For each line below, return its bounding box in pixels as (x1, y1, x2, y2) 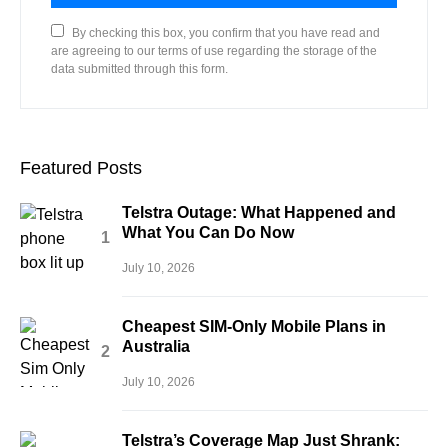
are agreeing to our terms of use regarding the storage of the (51, 44, 377, 58)
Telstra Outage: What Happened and (122, 204, 396, 221)
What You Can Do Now (122, 224, 294, 241)
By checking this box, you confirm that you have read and (72, 26, 380, 40)
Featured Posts (20, 158, 142, 178)
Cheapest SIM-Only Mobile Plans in (122, 318, 386, 335)
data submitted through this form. (51, 62, 228, 76)
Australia (122, 338, 190, 355)
